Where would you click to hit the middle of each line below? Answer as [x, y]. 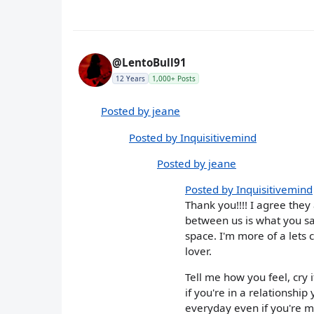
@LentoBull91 [149, 63]
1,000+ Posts [174, 79]
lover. [198, 251]
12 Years [130, 79]
